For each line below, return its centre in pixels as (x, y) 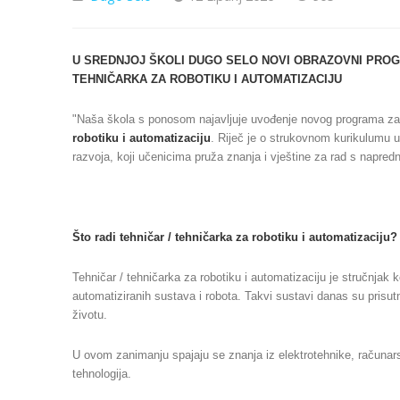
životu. (90, 314)
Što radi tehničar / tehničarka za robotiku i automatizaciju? (235, 237)
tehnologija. (102, 373)
